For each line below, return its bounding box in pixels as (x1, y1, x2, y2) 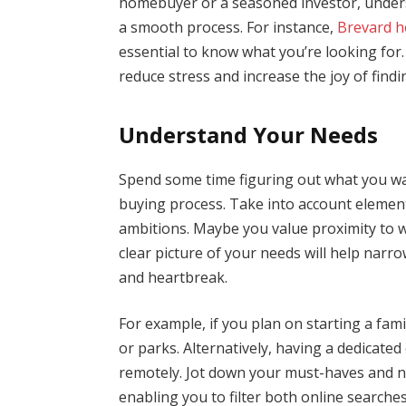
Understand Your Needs (119, 119, 379, 150)
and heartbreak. (119, 266, 228, 287)
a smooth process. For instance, (119, 17, 338, 38)
